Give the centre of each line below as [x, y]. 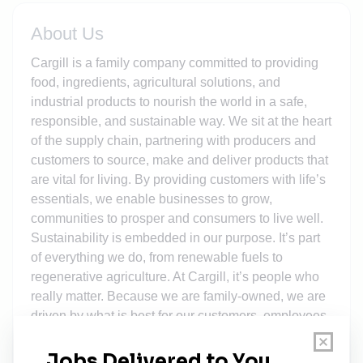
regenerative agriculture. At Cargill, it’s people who [175, 276]
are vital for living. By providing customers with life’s [178, 179]
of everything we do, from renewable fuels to [156, 257]
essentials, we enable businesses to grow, [151, 199]
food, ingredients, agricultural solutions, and [155, 82]
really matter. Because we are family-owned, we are [178, 296]
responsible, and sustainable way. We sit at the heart [181, 121]
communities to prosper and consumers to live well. [177, 218]
